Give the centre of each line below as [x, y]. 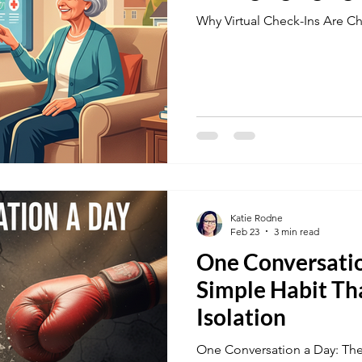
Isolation [241, 316]
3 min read [297, 231]
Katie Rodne [257, 217]
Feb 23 [245, 231]
